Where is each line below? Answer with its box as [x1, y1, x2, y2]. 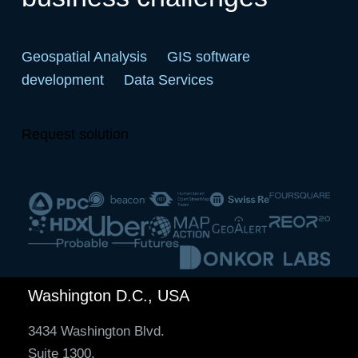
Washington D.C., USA [27, 287, 189, 304]
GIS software [166, 48, 250, 65]
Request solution [21, 125, 129, 142]
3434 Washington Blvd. [27, 324, 165, 339]
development [21, 71, 104, 88]
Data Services [123, 71, 213, 88]
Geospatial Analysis [21, 48, 147, 65]
